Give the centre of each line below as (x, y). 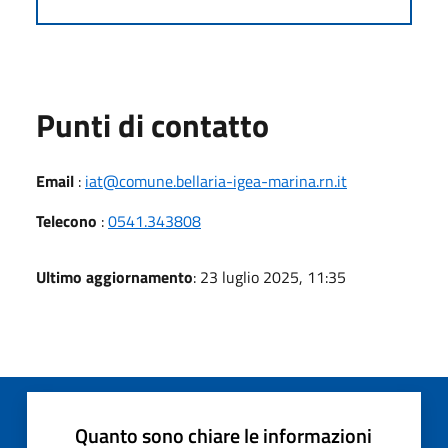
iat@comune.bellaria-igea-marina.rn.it (216, 180)
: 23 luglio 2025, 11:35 (269, 276)
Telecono (66, 220)
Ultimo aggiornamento (114, 276)
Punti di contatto (152, 124)
